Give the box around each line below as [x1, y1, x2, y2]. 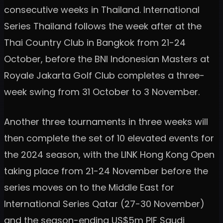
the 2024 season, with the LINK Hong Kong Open [4, 148, 215, 161]
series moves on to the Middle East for [4, 181, 174, 194]
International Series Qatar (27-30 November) [4, 197, 205, 210]
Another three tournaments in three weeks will [4, 115, 208, 128]
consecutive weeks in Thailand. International [4, 3, 200, 16]
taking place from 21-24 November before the [4, 164, 208, 177]
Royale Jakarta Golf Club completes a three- [4, 69, 205, 82]
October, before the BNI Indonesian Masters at [4, 52, 210, 65]
